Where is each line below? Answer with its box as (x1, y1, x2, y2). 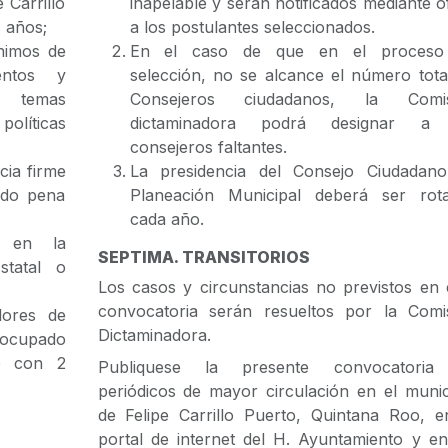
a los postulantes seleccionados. (129, 17, 375, 37)
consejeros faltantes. (129, 137, 287, 157)
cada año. (129, 209, 204, 229)
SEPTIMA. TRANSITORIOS (97, 247, 310, 267)
